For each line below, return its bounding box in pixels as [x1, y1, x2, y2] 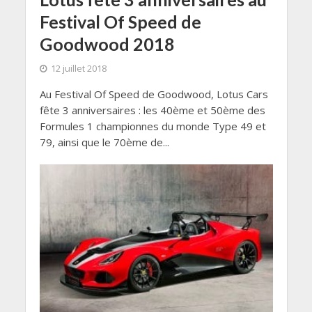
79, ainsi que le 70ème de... [39, 135, 169, 150]
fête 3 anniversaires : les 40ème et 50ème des [39, 103, 265, 118]
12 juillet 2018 [50, 63, 107, 75]
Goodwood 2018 [39, 33, 175, 55]
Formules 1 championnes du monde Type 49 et [39, 119, 266, 134]
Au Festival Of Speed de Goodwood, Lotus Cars [39, 87, 268, 102]
